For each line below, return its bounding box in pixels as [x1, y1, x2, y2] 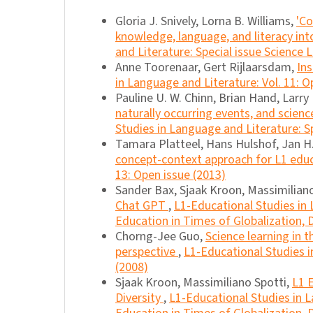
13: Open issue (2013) [115, 166, 226, 184]
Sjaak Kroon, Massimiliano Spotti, [115, 274, 292, 292]
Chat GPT [115, 197, 168, 215]
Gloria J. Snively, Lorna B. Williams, [115, 13, 296, 31]
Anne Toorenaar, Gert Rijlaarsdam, [115, 59, 297, 77]
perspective [115, 243, 178, 261]
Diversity [115, 289, 163, 307]
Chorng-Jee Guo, [115, 228, 205, 246]
